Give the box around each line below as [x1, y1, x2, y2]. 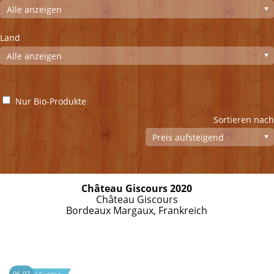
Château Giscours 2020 [81, 182, 193, 196]
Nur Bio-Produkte [15, 95, 86, 107]
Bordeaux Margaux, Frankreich [66, 204, 208, 218]
